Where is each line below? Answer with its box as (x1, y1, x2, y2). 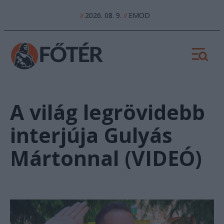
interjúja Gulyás (10, 121, 172, 149)
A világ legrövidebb (10, 98, 205, 126)
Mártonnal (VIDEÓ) (10, 144, 202, 172)
